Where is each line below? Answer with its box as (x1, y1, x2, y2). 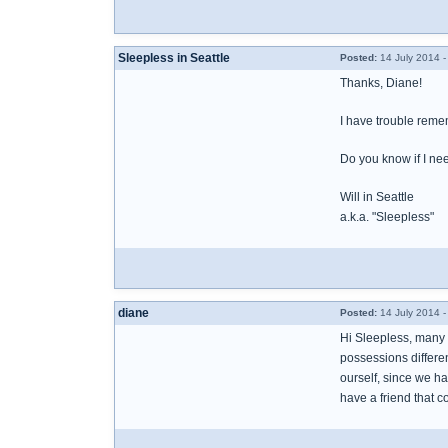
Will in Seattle (340, 190, 414, 204)
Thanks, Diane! (340, 76, 422, 90)
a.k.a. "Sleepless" (340, 210, 434, 224)
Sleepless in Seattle (118, 51, 230, 65)
